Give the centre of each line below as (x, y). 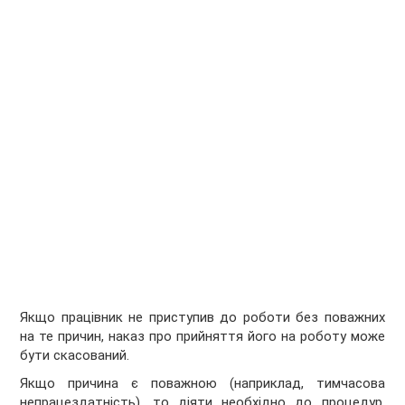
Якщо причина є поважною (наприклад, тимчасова (202, 384)
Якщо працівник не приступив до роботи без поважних (202, 318)
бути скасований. (75, 356)
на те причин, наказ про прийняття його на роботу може (202, 337)
